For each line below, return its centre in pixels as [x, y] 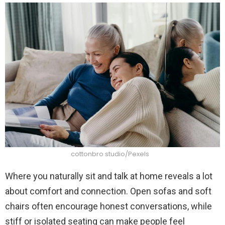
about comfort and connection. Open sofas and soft [108, 191]
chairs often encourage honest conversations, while [108, 206]
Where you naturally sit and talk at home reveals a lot [109, 176]
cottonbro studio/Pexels [110, 154]
